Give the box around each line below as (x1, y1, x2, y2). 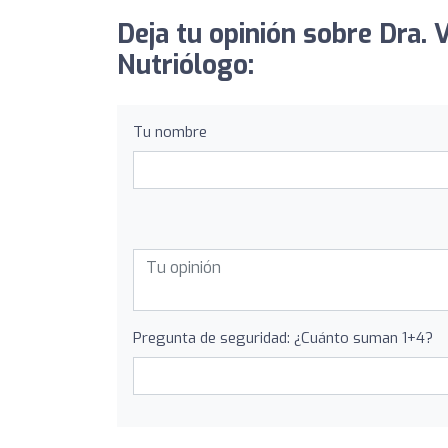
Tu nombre (133, 121, 207, 142)
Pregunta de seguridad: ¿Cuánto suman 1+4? (133, 327, 433, 348)
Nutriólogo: (117, 47, 254, 83)
